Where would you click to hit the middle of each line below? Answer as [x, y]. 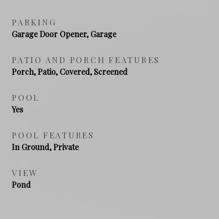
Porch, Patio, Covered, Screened [70, 71]
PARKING [34, 22]
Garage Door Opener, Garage [64, 34]
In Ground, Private [45, 147]
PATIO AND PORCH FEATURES [86, 59]
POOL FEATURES [53, 135]
